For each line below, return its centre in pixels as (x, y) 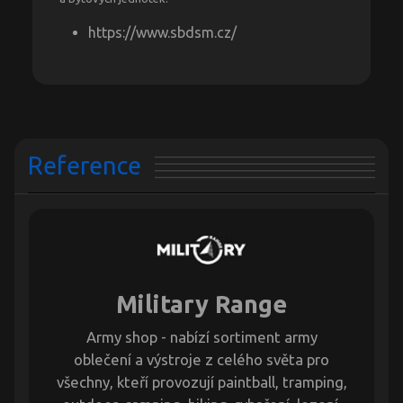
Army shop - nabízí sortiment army (201, 337)
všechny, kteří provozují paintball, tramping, (201, 382)
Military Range (201, 304)
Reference (85, 166)
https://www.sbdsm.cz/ (162, 33)
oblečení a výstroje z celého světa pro (201, 360)
